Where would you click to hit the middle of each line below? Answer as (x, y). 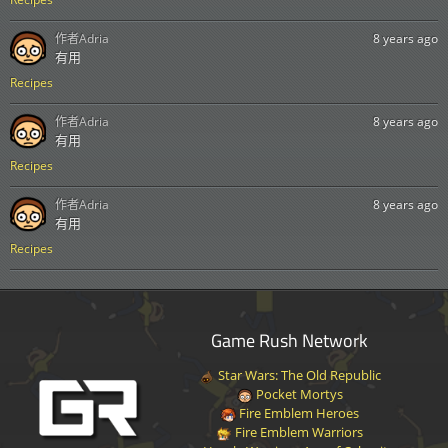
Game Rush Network (290, 340)
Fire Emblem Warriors (298, 432)
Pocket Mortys (297, 394)
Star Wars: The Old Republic (297, 375)
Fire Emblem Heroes (298, 413)
